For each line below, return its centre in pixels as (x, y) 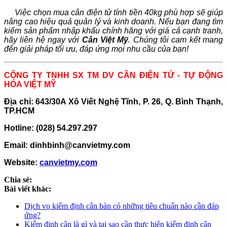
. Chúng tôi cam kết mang (176, 40)
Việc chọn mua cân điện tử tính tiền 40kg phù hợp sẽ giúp (119, 12)
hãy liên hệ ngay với (43, 40)
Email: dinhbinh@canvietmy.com (67, 145)
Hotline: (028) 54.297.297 (51, 128)
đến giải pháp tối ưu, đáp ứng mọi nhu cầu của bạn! (96, 49)
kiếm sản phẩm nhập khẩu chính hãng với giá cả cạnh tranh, (113, 30)
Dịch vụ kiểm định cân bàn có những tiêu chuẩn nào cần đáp (122, 206)
